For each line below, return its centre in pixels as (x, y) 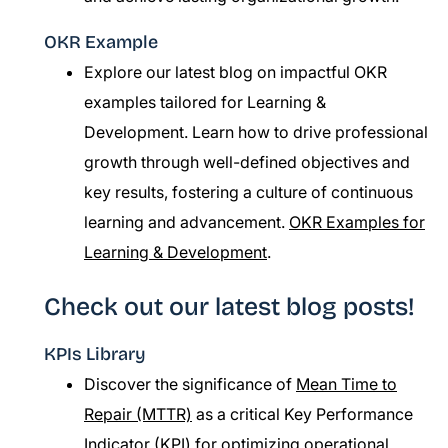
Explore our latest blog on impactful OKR (235, 72)
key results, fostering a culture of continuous (248, 192)
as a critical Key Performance (302, 414)
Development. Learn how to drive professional (256, 132)
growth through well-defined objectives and (247, 162)
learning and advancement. (186, 222)
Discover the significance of (190, 384)
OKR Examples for (357, 222)
